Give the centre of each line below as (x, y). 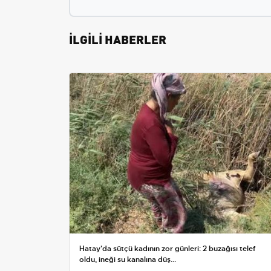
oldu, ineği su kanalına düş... (128, 260)
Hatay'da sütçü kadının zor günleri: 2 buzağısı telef (167, 249)
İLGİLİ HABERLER (118, 38)
